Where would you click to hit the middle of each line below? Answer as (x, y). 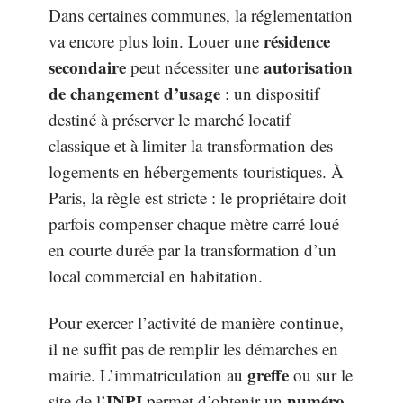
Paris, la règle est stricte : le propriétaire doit (197, 197)
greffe (268, 374)
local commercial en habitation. (156, 276)
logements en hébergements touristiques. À (196, 171)
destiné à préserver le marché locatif (170, 119)
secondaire (87, 67)
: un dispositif (270, 93)
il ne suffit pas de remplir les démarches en (193, 348)
